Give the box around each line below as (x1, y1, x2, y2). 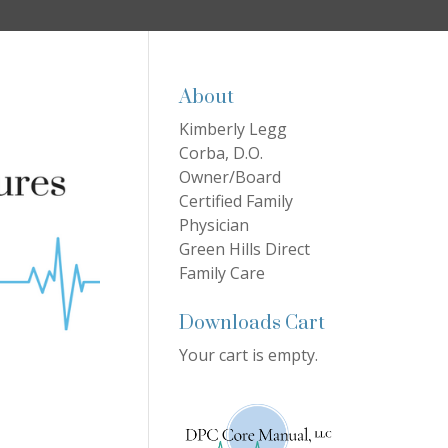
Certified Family (179, 190, 294, 212)
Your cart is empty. (179, 344, 319, 366)
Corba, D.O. (179, 142, 264, 164)
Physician (179, 214, 250, 236)
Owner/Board (179, 166, 282, 188)
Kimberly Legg (179, 118, 288, 140)
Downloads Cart (179, 311, 326, 336)
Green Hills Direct (179, 238, 311, 260)
